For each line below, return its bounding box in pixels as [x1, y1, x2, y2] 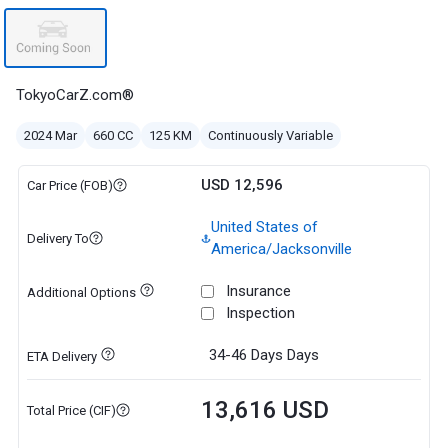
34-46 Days [208, 346, 283, 364]
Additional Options [26, 285, 136, 300]
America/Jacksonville [210, 240, 352, 258]
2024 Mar [24, 128, 77, 143]
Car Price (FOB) [26, 177, 113, 193]
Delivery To [26, 230, 89, 246]
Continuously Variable [208, 128, 333, 143]
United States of [210, 218, 318, 236]
